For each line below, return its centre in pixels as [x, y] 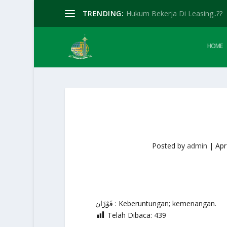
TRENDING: [103, 13]
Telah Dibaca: [129, 215]
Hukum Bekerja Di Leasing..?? [175, 13]
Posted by [170, 146]
